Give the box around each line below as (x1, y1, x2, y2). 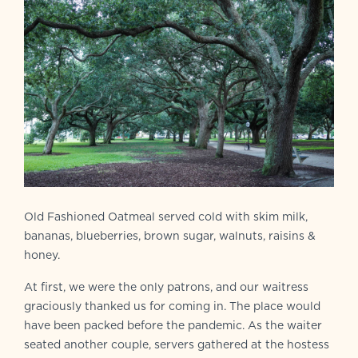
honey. (24, 246, 60, 263)
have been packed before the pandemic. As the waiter (24, 316, 322, 333)
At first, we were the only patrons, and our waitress (24, 278, 308, 295)
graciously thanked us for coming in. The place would (24, 297, 320, 314)
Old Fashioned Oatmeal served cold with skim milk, (24, 208, 308, 225)
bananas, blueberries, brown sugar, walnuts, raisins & (24, 227, 316, 244)
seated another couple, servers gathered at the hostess (24, 336, 329, 352)
